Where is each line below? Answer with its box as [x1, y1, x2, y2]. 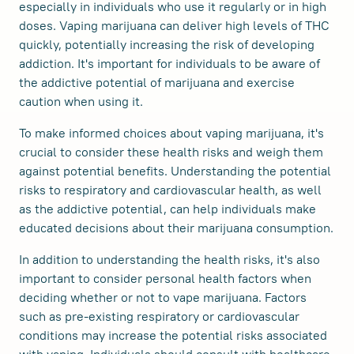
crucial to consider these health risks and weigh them [19, 144, 323, 160]
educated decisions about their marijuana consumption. [19, 220, 333, 236]
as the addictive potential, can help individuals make [19, 201, 316, 217]
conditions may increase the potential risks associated [19, 327, 327, 344]
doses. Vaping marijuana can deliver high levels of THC [19, 17, 330, 34]
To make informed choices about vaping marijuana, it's [19, 125, 324, 141]
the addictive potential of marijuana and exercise [19, 74, 295, 91]
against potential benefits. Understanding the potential [19, 163, 331, 179]
